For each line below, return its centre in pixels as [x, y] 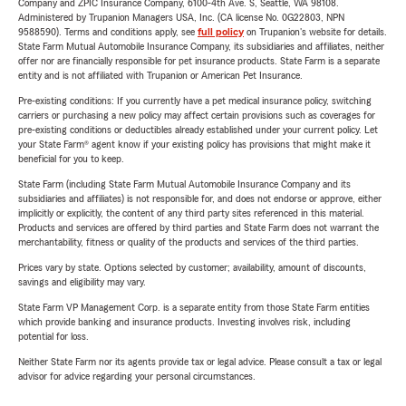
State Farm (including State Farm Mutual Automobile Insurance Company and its [184, 184]
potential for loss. [53, 337]
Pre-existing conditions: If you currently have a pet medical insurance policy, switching [195, 101]
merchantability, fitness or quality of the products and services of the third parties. [188, 242]
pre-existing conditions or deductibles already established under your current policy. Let [198, 130]
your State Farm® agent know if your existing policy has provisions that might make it [194, 145]
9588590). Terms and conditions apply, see [108, 32]
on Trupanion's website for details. [315, 32]
